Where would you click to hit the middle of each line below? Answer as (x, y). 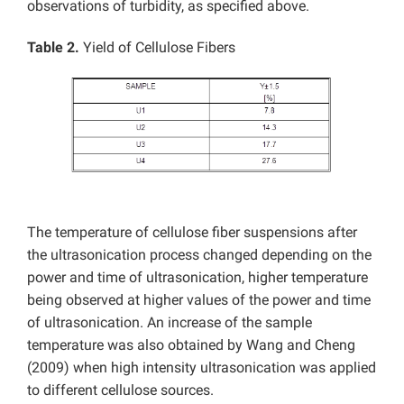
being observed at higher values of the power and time (199, 299)
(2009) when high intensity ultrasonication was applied (202, 367)
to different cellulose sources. (120, 390)
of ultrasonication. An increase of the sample (170, 322)
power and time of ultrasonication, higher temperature (197, 277)
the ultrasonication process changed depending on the (199, 254)
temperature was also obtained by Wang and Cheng (191, 344)
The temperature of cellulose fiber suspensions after (192, 232)
